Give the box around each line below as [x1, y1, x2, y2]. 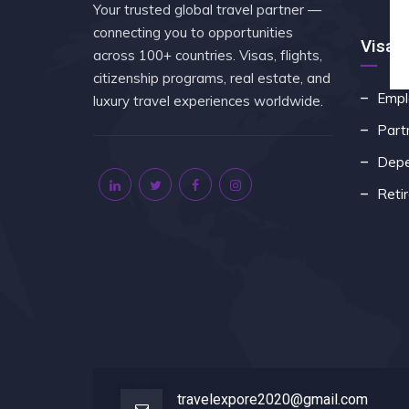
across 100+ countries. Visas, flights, [93, 46, 322, 64]
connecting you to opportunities [93, 23, 293, 41]
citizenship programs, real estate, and [93, 68, 330, 87]
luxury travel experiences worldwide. [93, 91, 323, 110]
